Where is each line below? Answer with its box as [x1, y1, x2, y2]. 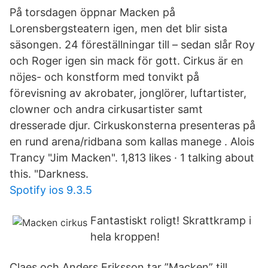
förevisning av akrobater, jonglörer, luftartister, [10, 87, 246, 99]
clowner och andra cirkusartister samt [10, 103, 203, 115]
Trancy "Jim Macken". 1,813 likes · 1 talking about [10, 151, 254, 164]
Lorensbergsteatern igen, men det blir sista [10, 22, 227, 35]
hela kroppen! [90, 230, 160, 243]
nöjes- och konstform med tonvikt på [10, 71, 199, 83]
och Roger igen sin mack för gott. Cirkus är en [10, 54, 243, 67]
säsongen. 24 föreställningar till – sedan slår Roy [10, 38, 255, 51]
